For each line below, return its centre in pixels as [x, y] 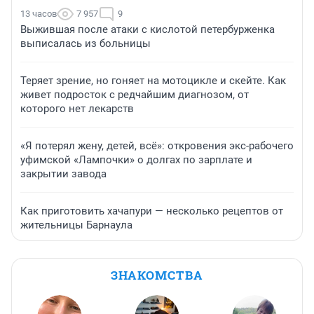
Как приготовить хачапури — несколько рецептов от [152, 211]
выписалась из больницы [86, 44]
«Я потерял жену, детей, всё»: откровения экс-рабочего [157, 146]
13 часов [39, 14]
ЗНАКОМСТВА [157, 275]
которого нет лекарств [77, 109]
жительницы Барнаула [76, 225]
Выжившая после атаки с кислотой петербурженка [148, 30]
